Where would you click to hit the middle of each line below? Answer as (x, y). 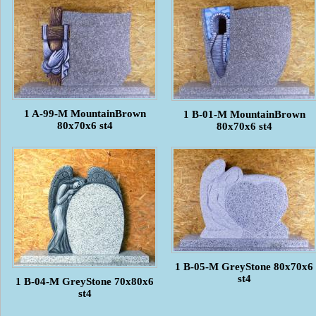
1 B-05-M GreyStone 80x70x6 (244, 266)
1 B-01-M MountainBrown (244, 114)
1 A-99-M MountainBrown (85, 113)
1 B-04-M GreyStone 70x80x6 (85, 281)
